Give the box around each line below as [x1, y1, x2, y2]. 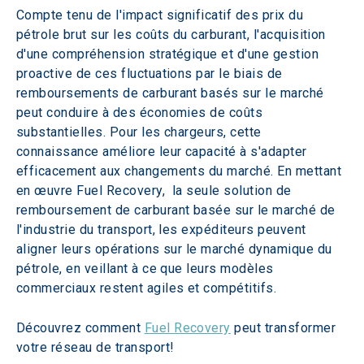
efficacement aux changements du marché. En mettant [16, 163, 345, 180]
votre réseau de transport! [16, 340, 175, 356]
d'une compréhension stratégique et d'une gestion [16, 46, 323, 63]
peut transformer [230, 320, 340, 336]
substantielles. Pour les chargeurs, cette [16, 124, 266, 141]
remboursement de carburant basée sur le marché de [16, 202, 340, 219]
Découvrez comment [16, 320, 145, 336]
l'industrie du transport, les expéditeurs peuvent [16, 222, 310, 238]
